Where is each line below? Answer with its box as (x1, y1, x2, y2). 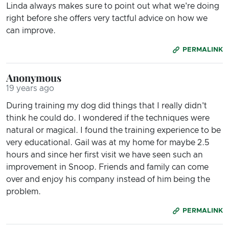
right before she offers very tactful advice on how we (6, 14, 208, 22)
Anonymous (6, 70, 61, 84)
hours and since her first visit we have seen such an (6, 150, 203, 159)
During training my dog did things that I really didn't (6, 101, 207, 110)
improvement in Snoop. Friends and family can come (6, 163, 209, 171)
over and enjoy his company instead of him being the (6, 175, 210, 184)
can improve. (6, 26, 56, 35)
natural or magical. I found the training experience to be (6, 126, 221, 134)
